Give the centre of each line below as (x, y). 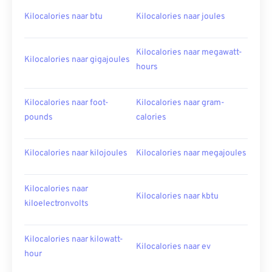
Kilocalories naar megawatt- (189, 53)
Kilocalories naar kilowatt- (74, 240)
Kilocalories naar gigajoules (77, 60)
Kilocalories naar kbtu (177, 196)
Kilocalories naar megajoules (191, 153)
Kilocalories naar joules (181, 17)
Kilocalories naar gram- (180, 103)
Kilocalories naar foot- (66, 103)
